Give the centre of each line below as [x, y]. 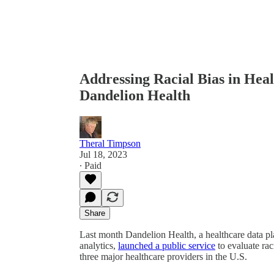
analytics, [99, 245]
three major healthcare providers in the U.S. [163, 256]
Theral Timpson [110, 143]
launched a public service [167, 245]
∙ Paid [91, 165]
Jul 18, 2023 [103, 154]
